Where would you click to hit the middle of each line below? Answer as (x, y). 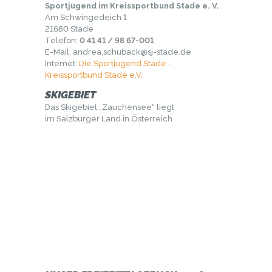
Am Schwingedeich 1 (86, 17)
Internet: (62, 63)
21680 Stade (69, 29)
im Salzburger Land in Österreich (109, 118)
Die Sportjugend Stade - (125, 63)
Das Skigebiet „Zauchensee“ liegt (110, 107)
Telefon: (62, 40)
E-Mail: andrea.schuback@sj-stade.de (118, 52)
